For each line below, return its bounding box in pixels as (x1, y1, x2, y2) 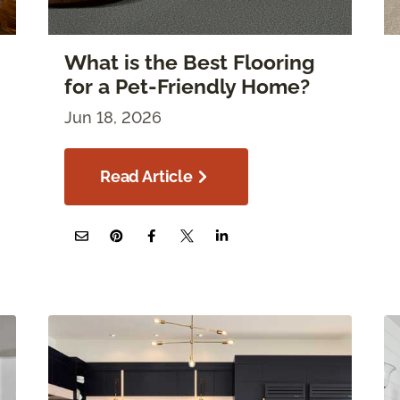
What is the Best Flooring (64, 50, 315, 74)
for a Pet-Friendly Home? (64, 74, 310, 98)
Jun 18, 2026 (64, 107, 162, 127)
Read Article (100, 166, 193, 186)
